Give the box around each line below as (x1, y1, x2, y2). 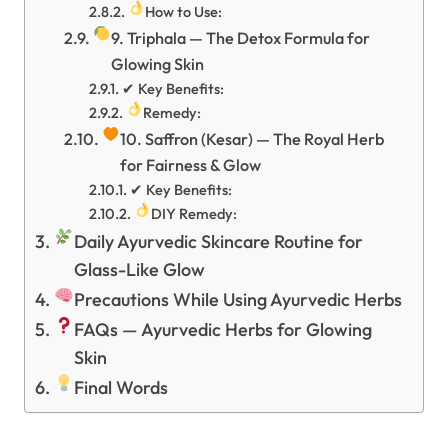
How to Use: (144, 2, 222, 21)
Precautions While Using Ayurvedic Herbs (74, 288, 403, 311)
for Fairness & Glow (120, 155, 262, 175)
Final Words (74, 376, 169, 399)
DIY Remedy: (150, 204, 237, 223)
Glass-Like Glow (74, 258, 206, 281)
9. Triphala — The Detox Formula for (111, 28, 371, 48)
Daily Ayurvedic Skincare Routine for (74, 230, 364, 253)
